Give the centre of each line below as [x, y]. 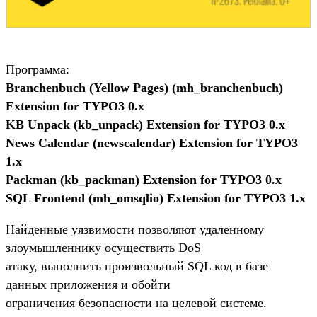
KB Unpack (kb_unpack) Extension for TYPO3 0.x [145, 124]
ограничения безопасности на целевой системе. [136, 302]
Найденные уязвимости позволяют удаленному [135, 229]
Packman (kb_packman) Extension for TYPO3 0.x [144, 179]
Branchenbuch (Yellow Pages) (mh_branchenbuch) [144, 87]
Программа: [38, 69]
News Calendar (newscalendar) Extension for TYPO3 [152, 143]
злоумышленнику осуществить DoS [103, 247]
